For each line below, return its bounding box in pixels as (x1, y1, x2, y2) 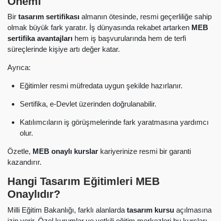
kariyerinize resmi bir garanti (98, 147, 191, 156)
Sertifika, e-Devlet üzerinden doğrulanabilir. (20, 100, 156, 109)
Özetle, (7, 147, 33, 156)
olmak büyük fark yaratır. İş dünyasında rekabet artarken (7, 23, 191, 32)
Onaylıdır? (7, 188, 60, 201)
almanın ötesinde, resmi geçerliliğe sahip (79, 12, 212, 21)
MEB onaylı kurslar (33, 147, 98, 156)
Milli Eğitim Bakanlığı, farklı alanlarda (7, 205, 127, 214)
